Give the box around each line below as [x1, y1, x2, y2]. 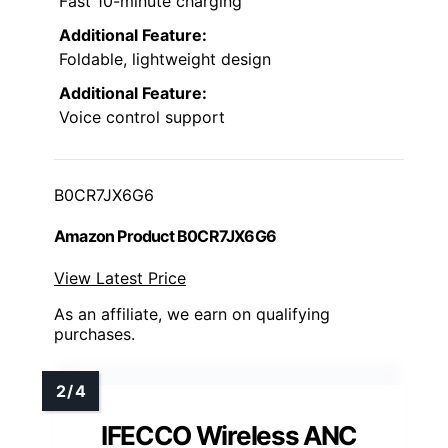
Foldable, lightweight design [59, 49, 271, 70]
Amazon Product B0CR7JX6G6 [54, 226, 276, 247]
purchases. [54, 323, 135, 344]
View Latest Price [54, 267, 186, 288]
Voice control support [59, 107, 225, 128]
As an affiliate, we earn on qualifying [54, 303, 330, 324]
